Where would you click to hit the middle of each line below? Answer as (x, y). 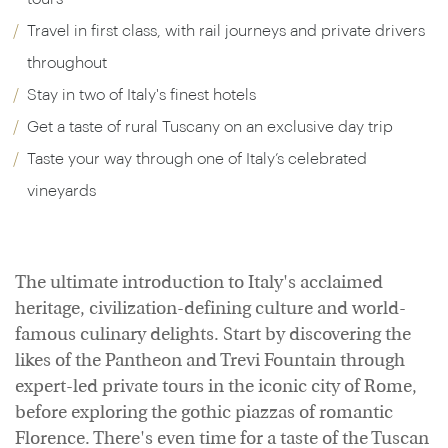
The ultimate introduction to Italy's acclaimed (199, 283)
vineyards (61, 191)
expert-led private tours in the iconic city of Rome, (216, 387)
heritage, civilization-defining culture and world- (210, 309)
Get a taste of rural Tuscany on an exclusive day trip (210, 127)
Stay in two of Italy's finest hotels (141, 95)
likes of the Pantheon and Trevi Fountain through (210, 361)
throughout (67, 63)
